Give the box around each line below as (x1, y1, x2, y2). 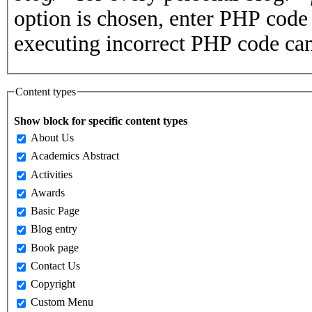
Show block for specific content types (14, 114, 187, 127)
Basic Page (31, 205, 79, 217)
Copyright (31, 277, 75, 290)
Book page (31, 241, 79, 253)
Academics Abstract (31, 150, 119, 162)
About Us (31, 132, 74, 144)
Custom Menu (31, 296, 93, 309)
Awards (31, 186, 65, 198)
